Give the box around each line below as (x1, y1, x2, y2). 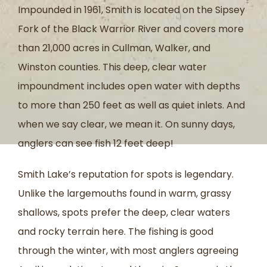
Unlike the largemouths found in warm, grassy (18, 186, 231, 200)
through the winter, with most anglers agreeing (18, 243, 238, 257)
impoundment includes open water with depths (18, 79, 240, 93)
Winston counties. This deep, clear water (18, 60, 207, 74)
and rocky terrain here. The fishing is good (18, 224, 213, 238)
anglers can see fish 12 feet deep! (18, 136, 173, 150)
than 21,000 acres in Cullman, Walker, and (18, 41, 210, 55)
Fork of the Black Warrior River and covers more (18, 21, 244, 36)
